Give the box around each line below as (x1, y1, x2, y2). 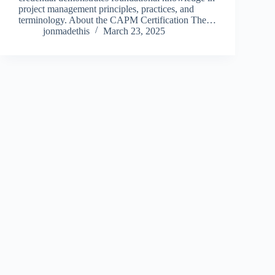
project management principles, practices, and (18, 3, 194, 14)
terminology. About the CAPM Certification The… (18, 14, 216, 25)
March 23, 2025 (103, 25, 165, 36)
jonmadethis (43, 25, 90, 36)
